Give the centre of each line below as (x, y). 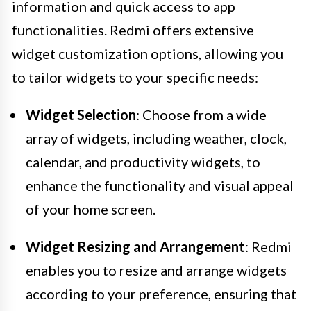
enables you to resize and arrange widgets (156, 270)
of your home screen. (91, 209)
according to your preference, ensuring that (161, 293)
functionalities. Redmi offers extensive (133, 30)
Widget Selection (81, 114)
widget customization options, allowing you (148, 53)
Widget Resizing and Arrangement (135, 246)
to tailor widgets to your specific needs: (135, 77)
